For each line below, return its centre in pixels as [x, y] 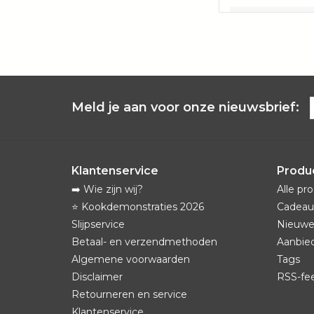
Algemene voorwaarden [131, 259]
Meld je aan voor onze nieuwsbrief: [185, 107]
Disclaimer [97, 277]
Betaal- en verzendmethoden [144, 241]
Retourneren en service [129, 294]
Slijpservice [98, 224]
